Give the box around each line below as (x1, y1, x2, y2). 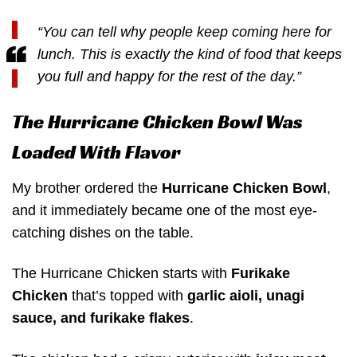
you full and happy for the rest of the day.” (37, 69, 301, 85)
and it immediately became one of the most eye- (12, 202, 317, 219)
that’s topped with (68, 288, 187, 304)
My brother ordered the (12, 180, 162, 197)
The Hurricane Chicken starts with (12, 265, 231, 282)
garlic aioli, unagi (187, 288, 304, 304)
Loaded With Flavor (12, 140, 181, 165)
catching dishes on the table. (12, 225, 194, 241)
